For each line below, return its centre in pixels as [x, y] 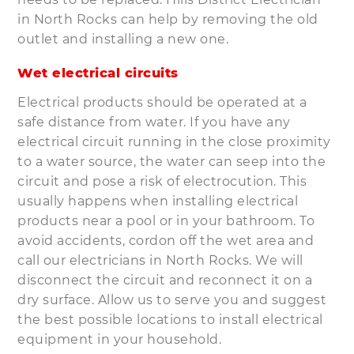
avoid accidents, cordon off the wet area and [166, 240]
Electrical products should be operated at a [162, 102]
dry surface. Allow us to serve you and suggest [172, 299]
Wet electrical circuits [98, 72]
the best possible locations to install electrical [170, 319]
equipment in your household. [120, 339]
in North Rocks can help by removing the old [168, 19]
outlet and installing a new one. [123, 39]
